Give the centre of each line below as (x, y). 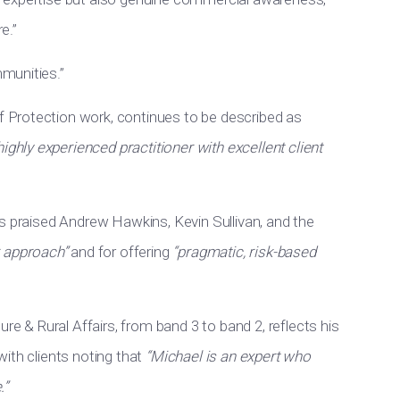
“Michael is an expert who (228, 356)
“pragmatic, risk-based (244, 252)
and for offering (120, 252)
